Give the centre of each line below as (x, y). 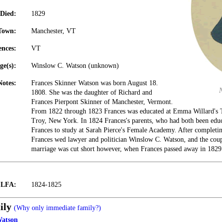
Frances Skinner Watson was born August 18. (95, 83)
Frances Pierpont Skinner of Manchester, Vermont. (102, 102)
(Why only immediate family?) (57, 208)
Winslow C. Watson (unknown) (75, 66)
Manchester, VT (54, 31)
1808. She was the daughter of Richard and (92, 92)
